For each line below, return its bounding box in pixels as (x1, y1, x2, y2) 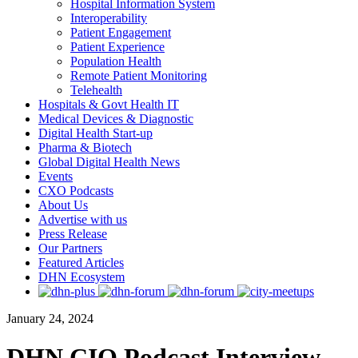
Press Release (38, 227, 107, 241)
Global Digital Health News (38, 155, 180, 169)
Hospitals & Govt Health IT (38, 97, 179, 111)
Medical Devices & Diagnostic (38, 112, 193, 125)
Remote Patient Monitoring (70, 69, 207, 82)
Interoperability (70, 11, 147, 25)
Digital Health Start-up (38, 126, 153, 140)
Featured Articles (38, 256, 124, 269)
